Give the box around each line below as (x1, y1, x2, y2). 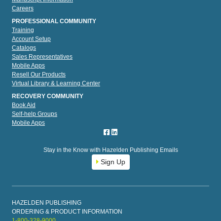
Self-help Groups (12, 110, 57, 117)
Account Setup (12, 35, 51, 42)
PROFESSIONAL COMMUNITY (12, 17, 96, 25)
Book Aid (12, 101, 36, 109)
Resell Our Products (12, 71, 66, 78)
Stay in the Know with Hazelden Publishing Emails (43, 146, 178, 153)
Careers (12, 4, 34, 12)
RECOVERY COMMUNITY (12, 92, 83, 100)
